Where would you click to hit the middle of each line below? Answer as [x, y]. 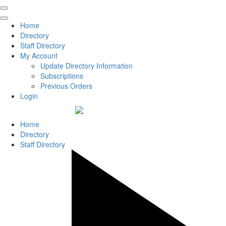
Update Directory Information [87, 66]
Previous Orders [66, 86]
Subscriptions [62, 76]
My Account [39, 55]
